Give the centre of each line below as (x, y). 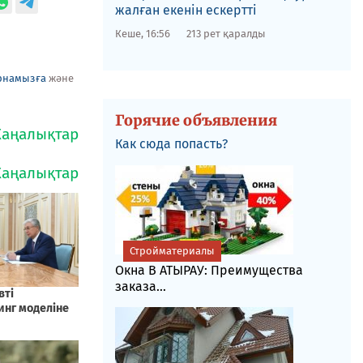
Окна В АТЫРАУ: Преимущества (209, 270)
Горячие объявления (196, 120)
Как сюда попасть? (171, 144)
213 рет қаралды (226, 34)
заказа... (140, 286)
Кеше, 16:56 (142, 34)
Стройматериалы (172, 251)
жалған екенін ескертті (186, 10)
